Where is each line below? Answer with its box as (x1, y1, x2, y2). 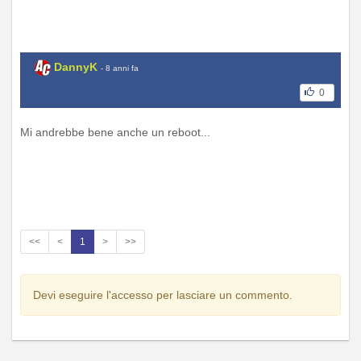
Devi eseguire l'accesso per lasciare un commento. (33, 288, 293, 301)
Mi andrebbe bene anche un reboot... (20, 126, 210, 139)
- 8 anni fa (101, 63, 139, 73)
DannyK (54, 60, 98, 73)
